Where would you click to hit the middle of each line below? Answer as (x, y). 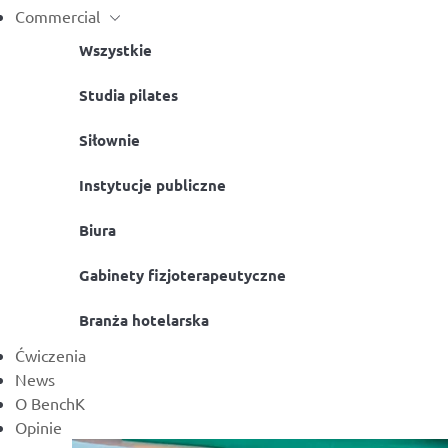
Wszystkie (115, 50)
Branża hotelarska (144, 320)
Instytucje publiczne (152, 185)
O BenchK (50, 403)
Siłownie (109, 140)
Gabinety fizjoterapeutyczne (182, 275)
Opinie (38, 427)
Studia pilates (128, 95)
